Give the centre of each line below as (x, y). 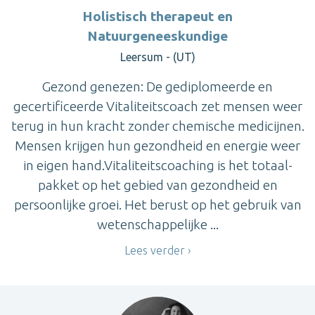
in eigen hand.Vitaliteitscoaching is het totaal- (157, 165)
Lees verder (155, 250)
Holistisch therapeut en (157, 16)
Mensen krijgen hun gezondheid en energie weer (157, 145)
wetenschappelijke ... (157, 224)
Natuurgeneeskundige (157, 36)
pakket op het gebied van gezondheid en (157, 185)
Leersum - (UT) (157, 57)
